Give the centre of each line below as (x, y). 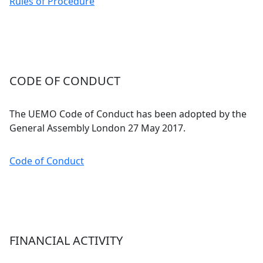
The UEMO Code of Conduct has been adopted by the (128, 114)
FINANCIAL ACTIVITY (66, 240)
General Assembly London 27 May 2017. (97, 128)
